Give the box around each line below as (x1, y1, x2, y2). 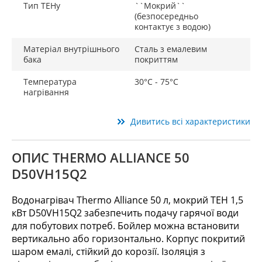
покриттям (135, 54, 178, 65)
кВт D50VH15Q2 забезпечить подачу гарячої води (12, 206, 239, 219)
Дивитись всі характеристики (130, 116, 250, 127)
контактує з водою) (135, 21, 211, 32)
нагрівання (23, 87, 69, 98)
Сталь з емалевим (135, 43, 207, 54)
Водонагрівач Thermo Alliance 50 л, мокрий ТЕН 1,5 (12, 194, 243, 206)
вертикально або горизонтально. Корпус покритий (12, 232, 245, 245)
